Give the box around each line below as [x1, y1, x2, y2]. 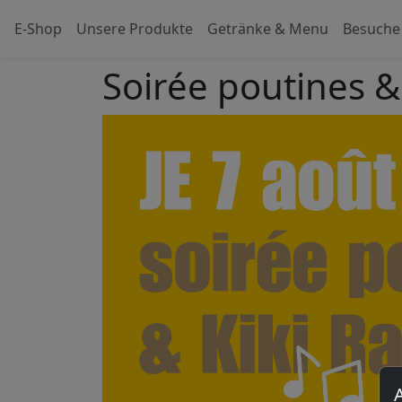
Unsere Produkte [76, 19, 193, 39]
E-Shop [14, 19, 62, 39]
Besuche [343, 19, 400, 39]
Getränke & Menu [207, 19, 328, 39]
